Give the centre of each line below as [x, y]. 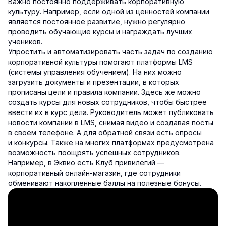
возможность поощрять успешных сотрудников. [94, 152]
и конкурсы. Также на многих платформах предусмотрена [111, 142]
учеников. [25, 41]
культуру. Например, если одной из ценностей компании [109, 11]
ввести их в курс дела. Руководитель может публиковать [111, 112]
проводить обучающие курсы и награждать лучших [100, 31]
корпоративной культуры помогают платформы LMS [100, 62]
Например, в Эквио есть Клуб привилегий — [86, 162]
